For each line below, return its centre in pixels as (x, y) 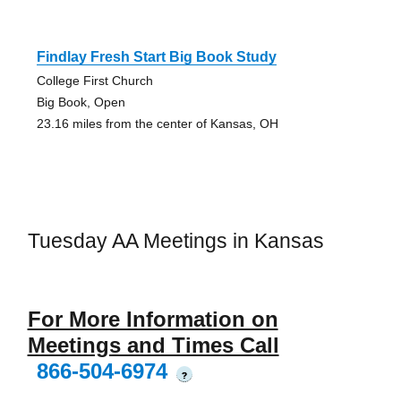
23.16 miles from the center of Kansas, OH (157, 124)
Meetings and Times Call (153, 345)
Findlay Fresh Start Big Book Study (156, 57)
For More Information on (153, 319)
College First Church (94, 81)
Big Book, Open (81, 102)
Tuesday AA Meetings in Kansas (175, 241)
